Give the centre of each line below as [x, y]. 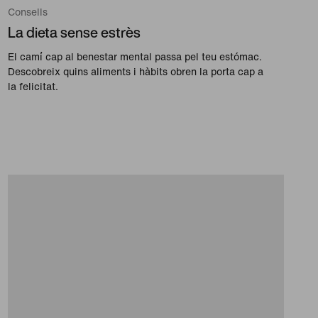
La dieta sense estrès [74, 33]
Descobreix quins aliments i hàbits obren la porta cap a [135, 72]
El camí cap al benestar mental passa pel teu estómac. [135, 57]
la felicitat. [33, 87]
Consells [27, 12]
